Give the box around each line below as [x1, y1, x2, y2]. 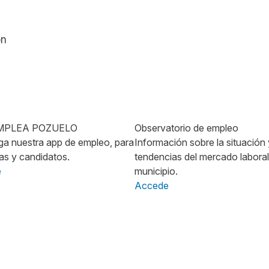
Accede [134, 179, 169, 192]
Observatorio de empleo [134, 121, 238, 134]
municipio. [134, 165, 178, 177]
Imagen [134, 110, 166, 123]
